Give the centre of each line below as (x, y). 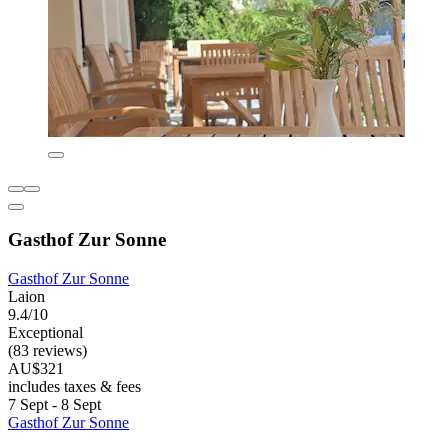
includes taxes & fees (74, 387)
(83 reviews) (47, 351)
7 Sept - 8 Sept (54, 405)
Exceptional (45, 333)
